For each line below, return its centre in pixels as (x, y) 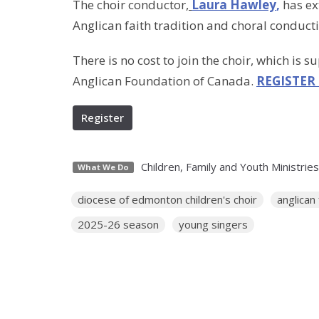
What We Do (103, 167)
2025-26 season (118, 225)
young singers (213, 225)
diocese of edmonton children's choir (167, 200)
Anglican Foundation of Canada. (164, 81)
